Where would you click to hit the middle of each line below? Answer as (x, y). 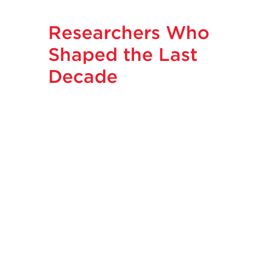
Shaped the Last (122, 54)
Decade (83, 76)
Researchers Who (129, 32)
